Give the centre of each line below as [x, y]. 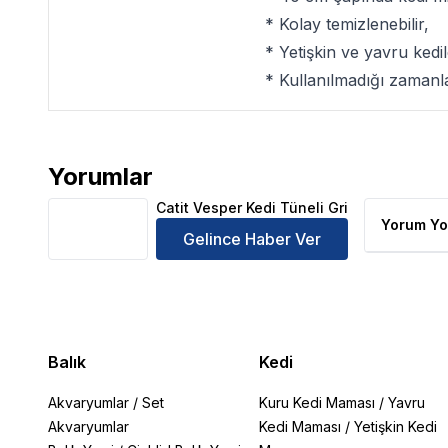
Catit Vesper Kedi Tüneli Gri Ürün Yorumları [212, 187]
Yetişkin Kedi [395, 426]
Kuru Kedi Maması [316, 402]
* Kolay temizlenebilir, [347, 24]
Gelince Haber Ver [252, 239]
